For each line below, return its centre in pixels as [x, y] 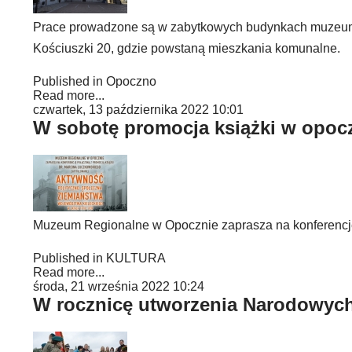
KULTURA [136, 258]
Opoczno [131, 81]
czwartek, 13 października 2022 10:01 [138, 110]
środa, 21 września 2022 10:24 [119, 286]
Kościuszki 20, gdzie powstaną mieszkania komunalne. [187, 48]
